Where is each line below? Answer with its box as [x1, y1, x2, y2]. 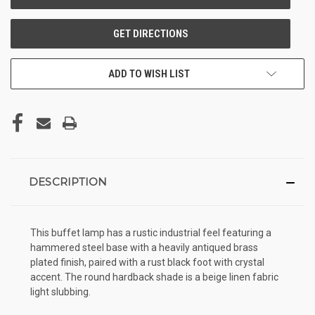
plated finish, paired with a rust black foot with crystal [30, 256, 264, 268]
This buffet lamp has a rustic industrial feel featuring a [30, 226, 271, 238]
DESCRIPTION [28, 174, 108, 188]
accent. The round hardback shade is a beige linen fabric [30, 271, 278, 283]
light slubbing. [30, 285, 91, 297]
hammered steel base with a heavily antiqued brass [30, 241, 258, 253]
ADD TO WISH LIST [108, 67, 190, 80]
